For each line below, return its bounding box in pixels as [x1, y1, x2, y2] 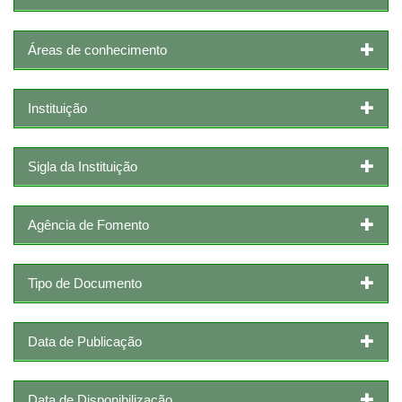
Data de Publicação [28, 333, 142, 349]
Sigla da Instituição [28, 158, 137, 174]
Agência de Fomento [28, 216, 149, 232]
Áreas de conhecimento [28, 41, 167, 57]
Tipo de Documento [28, 275, 142, 291]
